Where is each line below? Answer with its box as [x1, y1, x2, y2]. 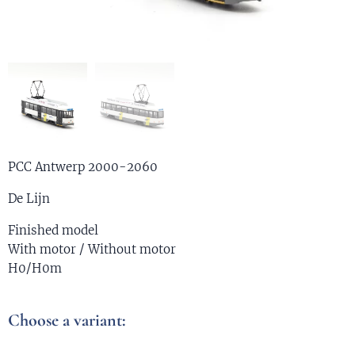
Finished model [8, 223, 98, 239]
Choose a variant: [8, 310, 126, 331]
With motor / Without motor [8, 242, 176, 258]
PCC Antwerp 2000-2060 [8, 159, 158, 175]
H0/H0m [8, 261, 62, 277]
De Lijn [8, 191, 50, 207]
